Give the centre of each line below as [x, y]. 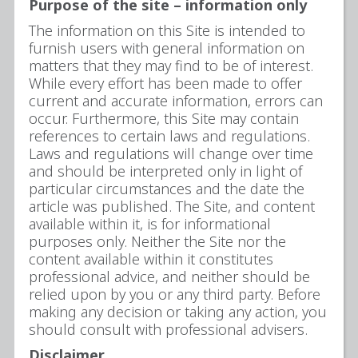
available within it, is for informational [150, 224]
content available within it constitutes [151, 259]
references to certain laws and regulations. [169, 136]
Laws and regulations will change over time [171, 153]
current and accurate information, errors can [176, 101]
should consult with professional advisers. [170, 329]
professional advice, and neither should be [169, 276]
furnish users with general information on [167, 48]
